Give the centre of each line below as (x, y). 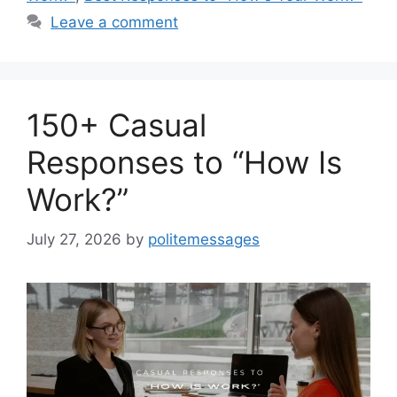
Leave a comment (115, 23)
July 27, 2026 (74, 239)
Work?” (78, 200)
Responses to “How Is (184, 163)
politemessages (204, 239)
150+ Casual (117, 125)
